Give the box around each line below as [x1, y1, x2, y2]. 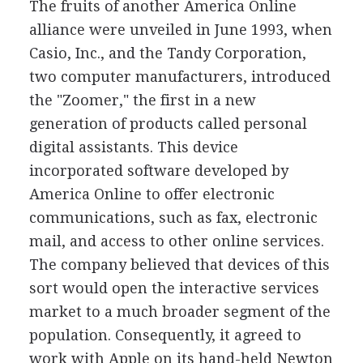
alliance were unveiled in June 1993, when [28, 20, 332, 38]
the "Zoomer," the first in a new [28, 91, 256, 109]
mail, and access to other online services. [28, 232, 324, 250]
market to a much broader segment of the [28, 302, 331, 320]
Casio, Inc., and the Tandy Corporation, [28, 44, 306, 62]
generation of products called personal [28, 114, 307, 132]
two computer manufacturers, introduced [28, 67, 331, 85]
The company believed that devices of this [28, 255, 330, 273]
